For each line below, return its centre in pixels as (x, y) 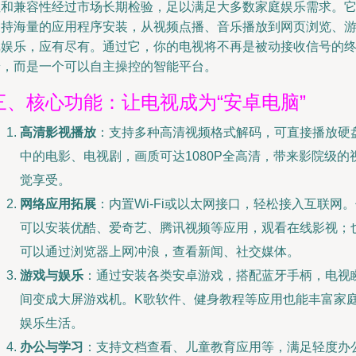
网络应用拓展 (58, 204)
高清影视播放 (58, 132)
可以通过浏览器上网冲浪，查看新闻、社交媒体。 (160, 252)
